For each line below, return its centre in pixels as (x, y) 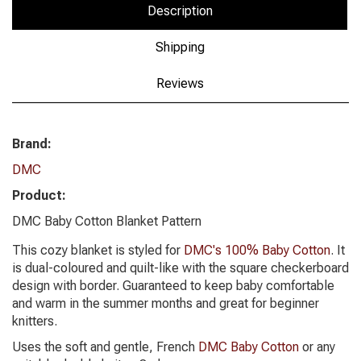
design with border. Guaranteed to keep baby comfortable (173, 286)
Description (180, 11)
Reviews (180, 83)
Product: (39, 195)
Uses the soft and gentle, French (105, 347)
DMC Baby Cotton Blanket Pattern (107, 221)
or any (317, 347)
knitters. (35, 321)
